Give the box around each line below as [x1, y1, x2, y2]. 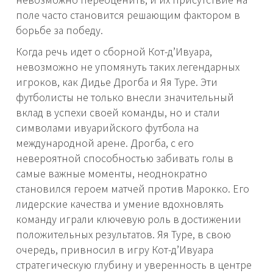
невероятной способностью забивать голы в [16, 151, 233, 166]
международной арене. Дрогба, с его [16, 135, 194, 151]
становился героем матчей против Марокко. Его [16, 181, 249, 196]
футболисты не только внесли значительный [16, 90, 234, 105]
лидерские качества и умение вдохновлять [16, 196, 224, 211]
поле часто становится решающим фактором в [16, 7, 240, 23]
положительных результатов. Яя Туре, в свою [16, 227, 231, 242]
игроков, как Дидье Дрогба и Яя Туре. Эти [16, 74, 218, 90]
